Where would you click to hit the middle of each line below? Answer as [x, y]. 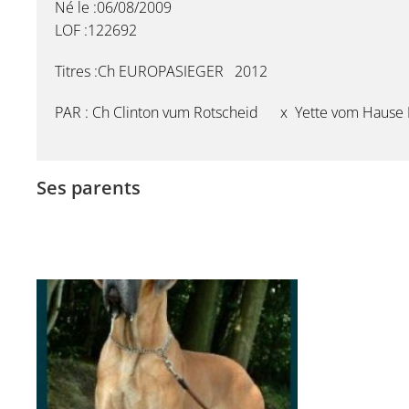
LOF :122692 [96, 30]
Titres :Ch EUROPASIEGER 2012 [161, 71]
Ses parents [89, 188]
